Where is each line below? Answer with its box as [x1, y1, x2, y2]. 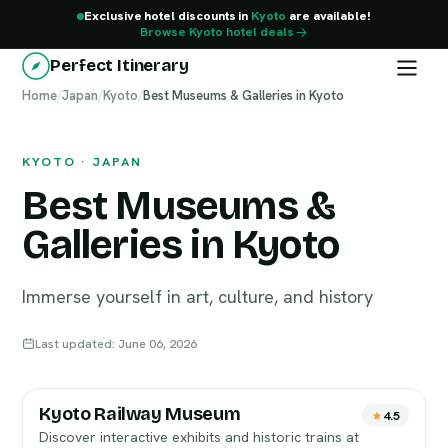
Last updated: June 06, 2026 [35, 335, 198, 352]
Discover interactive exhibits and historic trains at [39, 428, 360, 446]
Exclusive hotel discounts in [84, 7, 252, 24]
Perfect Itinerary [50, 55, 189, 76]
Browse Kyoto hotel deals [139, 23, 294, 40]
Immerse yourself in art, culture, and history [22, 285, 374, 308]
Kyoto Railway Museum [39, 403, 241, 425]
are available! [285, 7, 371, 24]
